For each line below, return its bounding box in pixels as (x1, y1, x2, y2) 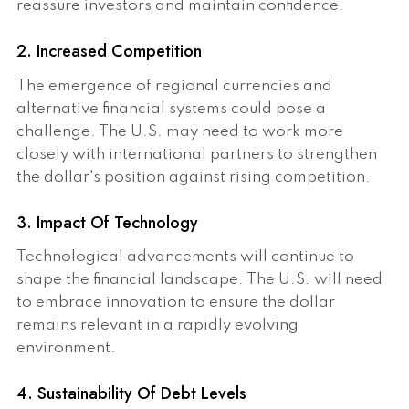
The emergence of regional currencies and (16, 78, 332, 94)
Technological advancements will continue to (16, 249, 354, 266)
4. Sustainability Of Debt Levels (16, 382, 246, 406)
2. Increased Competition (16, 39, 202, 64)
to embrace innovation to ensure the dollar (16, 295, 335, 311)
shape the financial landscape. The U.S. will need (16, 272, 383, 288)
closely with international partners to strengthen (16, 146, 377, 163)
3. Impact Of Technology (16, 210, 198, 235)
